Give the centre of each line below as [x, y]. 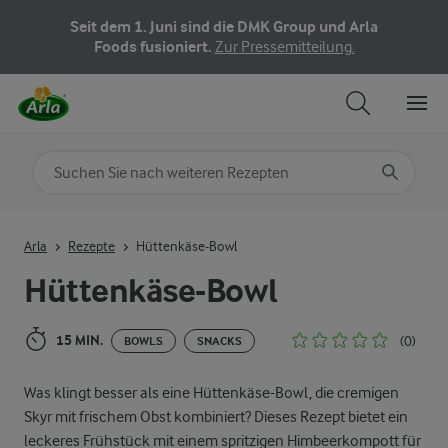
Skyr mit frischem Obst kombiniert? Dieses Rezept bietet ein [216, 417]
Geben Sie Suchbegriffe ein [119, 226]
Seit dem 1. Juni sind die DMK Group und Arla [224, 26]
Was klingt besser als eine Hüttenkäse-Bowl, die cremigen [211, 393]
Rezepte [91, 245]
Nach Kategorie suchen [115, 165]
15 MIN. [79, 340]
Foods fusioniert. [154, 46]
